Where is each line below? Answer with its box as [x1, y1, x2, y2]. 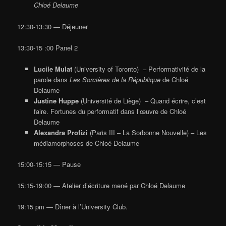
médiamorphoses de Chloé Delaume [33, 138, 139, 148]
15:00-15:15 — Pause [17, 159, 81, 169]
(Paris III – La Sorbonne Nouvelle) [87, 127, 189, 137]
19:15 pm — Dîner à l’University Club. [17, 202, 128, 212]
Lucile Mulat [33, 64, 74, 74]
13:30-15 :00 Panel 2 [17, 42, 78, 52]
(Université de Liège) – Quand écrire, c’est [80, 95, 206, 105]
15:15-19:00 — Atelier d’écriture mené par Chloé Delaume [17, 181, 186, 191]
